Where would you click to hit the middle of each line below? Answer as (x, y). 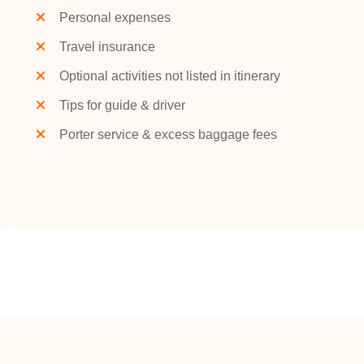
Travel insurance (108, 47)
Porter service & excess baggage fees (169, 134)
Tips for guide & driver (123, 105)
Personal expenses (115, 17)
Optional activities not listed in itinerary (170, 76)
